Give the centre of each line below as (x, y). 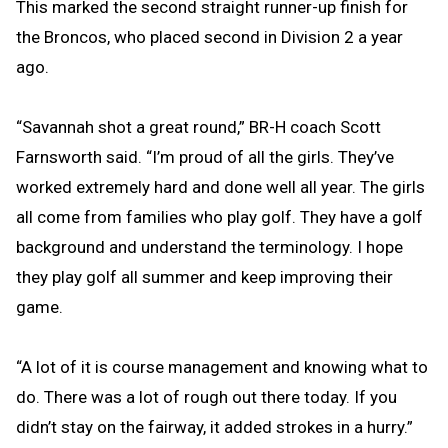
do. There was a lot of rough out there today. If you (206, 396)
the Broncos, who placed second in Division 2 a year (209, 36)
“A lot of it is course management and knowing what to (222, 366)
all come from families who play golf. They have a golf (219, 216)
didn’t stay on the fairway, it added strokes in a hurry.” (214, 426)
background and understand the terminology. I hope (209, 246)
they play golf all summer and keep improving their (204, 276)
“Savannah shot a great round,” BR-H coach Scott (198, 126)
